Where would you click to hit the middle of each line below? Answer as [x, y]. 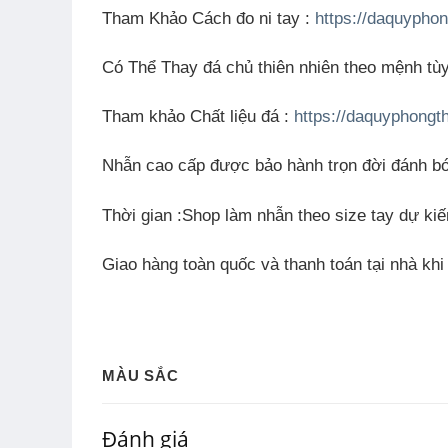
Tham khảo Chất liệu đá [190, 117]
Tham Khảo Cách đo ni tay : [208, 18]
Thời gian [137, 215]
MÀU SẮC [140, 376]
